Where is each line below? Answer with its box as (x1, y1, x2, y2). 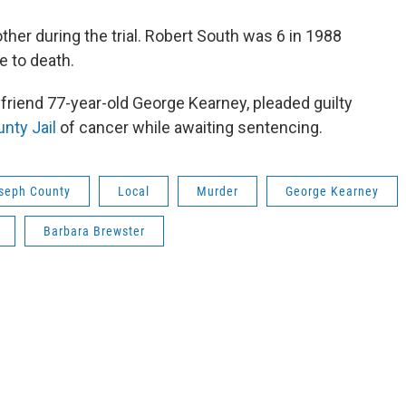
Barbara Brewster (43, 224, 145, 239)
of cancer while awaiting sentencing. (56, 118, 323, 138)
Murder (197, 184, 238, 199)
